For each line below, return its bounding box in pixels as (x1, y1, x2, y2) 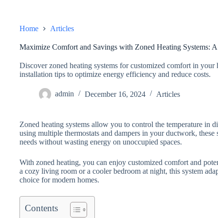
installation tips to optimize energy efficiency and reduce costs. (19, 70, 211, 79)
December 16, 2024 (85, 90, 145, 98)
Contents (25, 203, 58, 214)
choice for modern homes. (19, 176, 99, 184)
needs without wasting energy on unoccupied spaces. (19, 138, 182, 146)
